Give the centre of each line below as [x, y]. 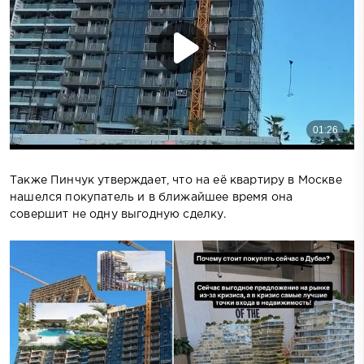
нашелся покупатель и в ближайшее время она [152, 197]
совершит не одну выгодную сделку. [118, 214]
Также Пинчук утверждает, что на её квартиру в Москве [176, 180]
